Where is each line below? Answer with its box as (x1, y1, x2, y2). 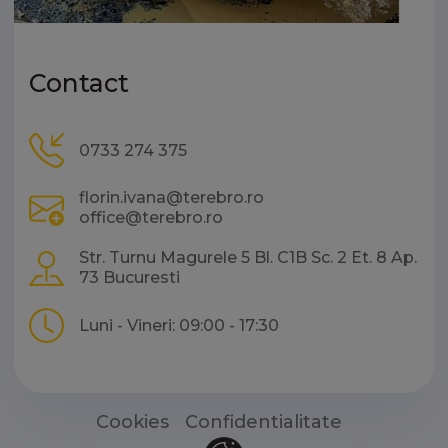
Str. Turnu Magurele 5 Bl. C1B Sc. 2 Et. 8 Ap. (78, 248, 417, 267)
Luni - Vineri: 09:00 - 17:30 (78, 315, 279, 335)
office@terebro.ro (78, 208, 223, 227)
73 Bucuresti (78, 268, 180, 287)
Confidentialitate (185, 411, 342, 433)
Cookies (96, 411, 169, 433)
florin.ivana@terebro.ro (78, 188, 264, 207)
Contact (28, 68, 129, 98)
